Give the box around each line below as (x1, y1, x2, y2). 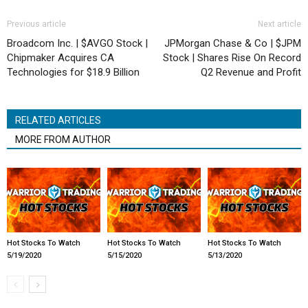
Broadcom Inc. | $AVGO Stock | (7, 37, 148, 50)
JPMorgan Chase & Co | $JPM (164, 37, 301, 50)
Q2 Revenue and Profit (201, 66, 301, 79)
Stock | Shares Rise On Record (163, 52, 301, 65)
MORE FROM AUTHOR (15, 134, 111, 146)
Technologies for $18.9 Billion (7, 66, 140, 79)
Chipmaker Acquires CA (7, 52, 114, 65)
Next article (258, 19, 301, 30)
